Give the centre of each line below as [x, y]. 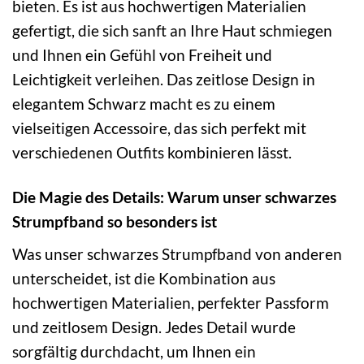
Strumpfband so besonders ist [115, 221]
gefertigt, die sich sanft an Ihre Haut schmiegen [172, 30]
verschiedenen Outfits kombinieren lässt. [152, 152]
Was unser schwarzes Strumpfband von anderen [177, 253]
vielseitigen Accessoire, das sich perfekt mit [159, 128]
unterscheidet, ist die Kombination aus [144, 278]
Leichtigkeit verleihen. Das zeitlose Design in [164, 79]
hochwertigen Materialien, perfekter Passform [171, 302]
